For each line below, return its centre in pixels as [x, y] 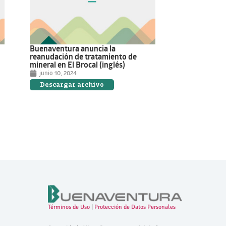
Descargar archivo [72, 85]
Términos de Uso [69, 207]
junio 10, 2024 [58, 73]
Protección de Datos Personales [135, 207]
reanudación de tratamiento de [83, 57]
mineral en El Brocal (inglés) [78, 65]
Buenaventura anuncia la [73, 49]
